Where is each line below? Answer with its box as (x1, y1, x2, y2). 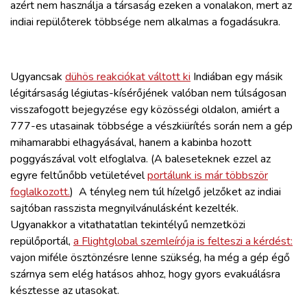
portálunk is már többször (147, 167, 268, 183)
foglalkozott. (10, 184, 70, 199)
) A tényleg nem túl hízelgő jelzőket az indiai (70, 184, 281, 199)
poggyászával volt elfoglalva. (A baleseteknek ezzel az (10, 151, 271, 167)
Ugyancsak (10, 69, 65, 84)
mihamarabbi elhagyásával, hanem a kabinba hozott (10, 134, 251, 150)
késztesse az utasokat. (10, 282, 119, 298)
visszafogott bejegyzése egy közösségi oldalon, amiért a (10, 101, 280, 117)
